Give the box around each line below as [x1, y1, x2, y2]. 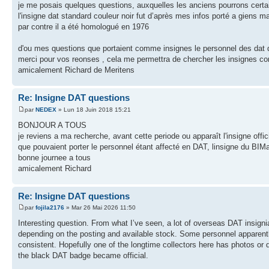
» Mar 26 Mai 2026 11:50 [64, 204, 136, 211]
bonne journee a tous [18, 153, 91, 162]
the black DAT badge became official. [18, 251, 148, 261]
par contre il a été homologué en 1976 [18, 22, 149, 32]
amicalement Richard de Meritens [18, 65, 134, 75]
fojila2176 [35, 204, 64, 211]
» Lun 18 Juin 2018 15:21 [56, 106, 131, 113]
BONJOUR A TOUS [18, 120, 86, 130]
